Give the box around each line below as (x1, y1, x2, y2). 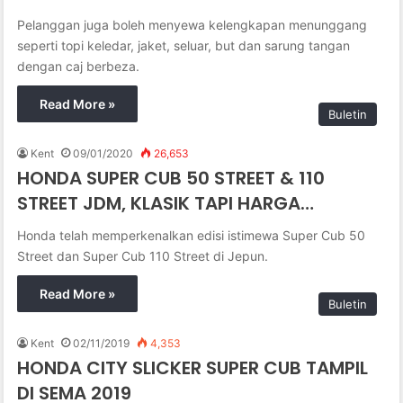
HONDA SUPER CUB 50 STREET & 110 (17, 165, 326, 191)
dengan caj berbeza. (17, 58, 140, 74)
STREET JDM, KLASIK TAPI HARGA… (17, 190, 315, 216)
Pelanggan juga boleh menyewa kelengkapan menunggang (17, 16, 368, 32)
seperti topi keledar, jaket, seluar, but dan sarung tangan (17, 37, 351, 53)
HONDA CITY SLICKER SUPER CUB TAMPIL (17, 354, 369, 381)
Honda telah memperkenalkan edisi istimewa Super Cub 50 (17, 227, 366, 243)
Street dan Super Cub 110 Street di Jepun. (17, 247, 269, 264)
